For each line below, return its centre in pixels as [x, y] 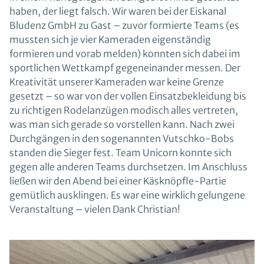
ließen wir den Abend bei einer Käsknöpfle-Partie [118, 181]
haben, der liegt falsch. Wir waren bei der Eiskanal [118, 11]
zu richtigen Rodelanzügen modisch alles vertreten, [123, 110]
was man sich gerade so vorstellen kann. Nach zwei [122, 125]
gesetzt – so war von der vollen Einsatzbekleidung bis [128, 96]
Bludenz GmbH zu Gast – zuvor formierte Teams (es [124, 26]
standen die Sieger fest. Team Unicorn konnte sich [120, 153]
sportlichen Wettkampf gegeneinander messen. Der [125, 68]
